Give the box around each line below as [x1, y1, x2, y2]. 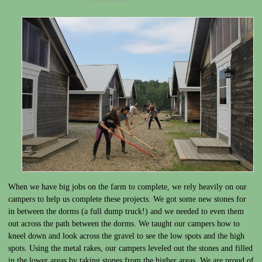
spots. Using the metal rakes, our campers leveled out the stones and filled [8, 244, 253, 253]
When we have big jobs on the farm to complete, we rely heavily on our [8, 182, 247, 192]
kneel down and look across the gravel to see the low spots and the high [8, 232, 244, 241]
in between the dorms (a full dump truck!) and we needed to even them [8, 207, 244, 216]
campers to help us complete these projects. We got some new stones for [8, 195, 246, 204]
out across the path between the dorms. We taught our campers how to [8, 219, 240, 229]
